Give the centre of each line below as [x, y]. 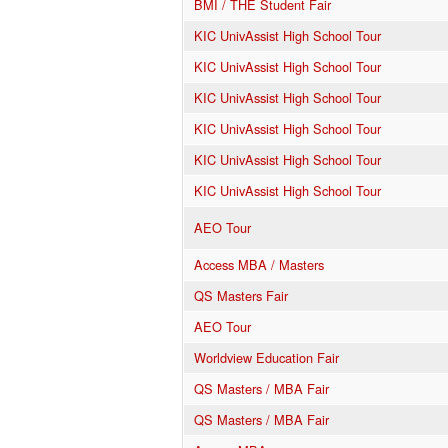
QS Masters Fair [241, 295]
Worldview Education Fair [266, 357]
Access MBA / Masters [259, 264]
